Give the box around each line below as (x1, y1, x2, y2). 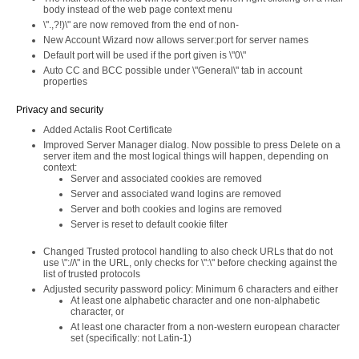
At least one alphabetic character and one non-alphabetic (71, 295, 320, 306)
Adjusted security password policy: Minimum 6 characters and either (43, 284, 338, 295)
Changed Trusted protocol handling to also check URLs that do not (43, 246, 333, 257)
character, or (71, 306, 124, 317)
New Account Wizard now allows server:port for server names (43, 34, 309, 46)
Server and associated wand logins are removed (71, 188, 281, 200)
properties (43, 76, 87, 87)
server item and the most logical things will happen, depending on (43, 151, 329, 162)
